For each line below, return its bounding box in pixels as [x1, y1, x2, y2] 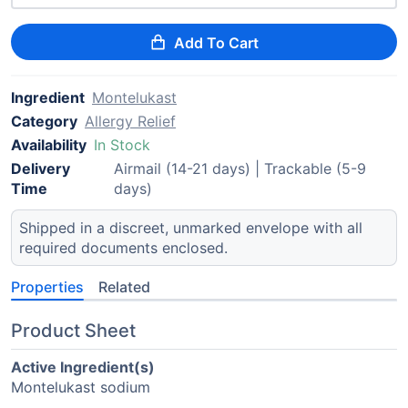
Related [98, 278, 150, 296]
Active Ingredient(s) [11, 358, 155, 376]
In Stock [94, 136, 150, 154]
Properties [11, 278, 84, 296]
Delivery [11, 159, 70, 178]
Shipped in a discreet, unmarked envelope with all [19, 219, 362, 237]
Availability [11, 136, 87, 154]
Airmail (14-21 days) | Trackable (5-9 [113, 159, 366, 178]
